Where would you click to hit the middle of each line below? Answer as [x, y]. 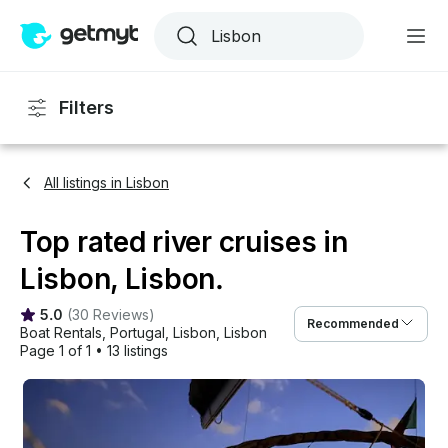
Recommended [353, 323]
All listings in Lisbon [106, 182]
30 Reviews [110, 314]
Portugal [137, 332]
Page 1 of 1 [55, 350]
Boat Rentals [61, 332]
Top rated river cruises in [184, 242]
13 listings [137, 350]
